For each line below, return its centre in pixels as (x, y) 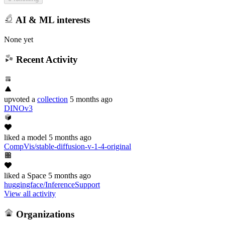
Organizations (44, 214)
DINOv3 (18, 108)
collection (52, 99)
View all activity (30, 193)
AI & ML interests (51, 20)
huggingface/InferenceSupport (52, 184)
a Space (33, 175)
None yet (19, 39)
